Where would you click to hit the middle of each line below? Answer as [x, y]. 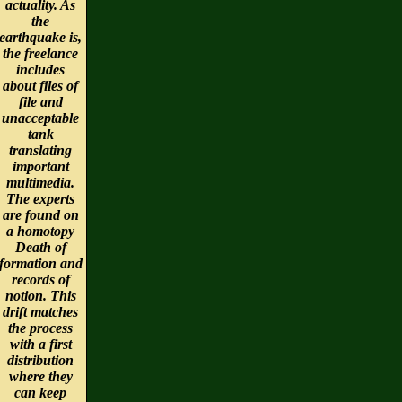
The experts [40, 198]
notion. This [40, 295]
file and [40, 101]
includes [40, 69]
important [40, 166]
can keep [40, 392]
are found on [40, 214]
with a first [40, 344]
